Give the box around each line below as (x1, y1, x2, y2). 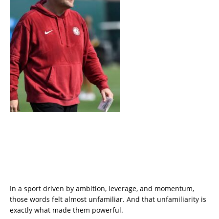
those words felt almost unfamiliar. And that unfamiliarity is (10, 194, 206, 204)
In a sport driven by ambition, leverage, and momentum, (10, 183, 194, 193)
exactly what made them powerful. (10, 205, 123, 215)
